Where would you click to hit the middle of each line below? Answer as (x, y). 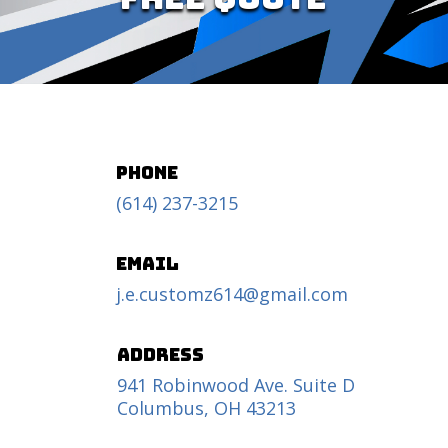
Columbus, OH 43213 (206, 407)
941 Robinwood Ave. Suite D (235, 384)
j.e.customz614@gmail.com (231, 293)
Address (160, 354)
